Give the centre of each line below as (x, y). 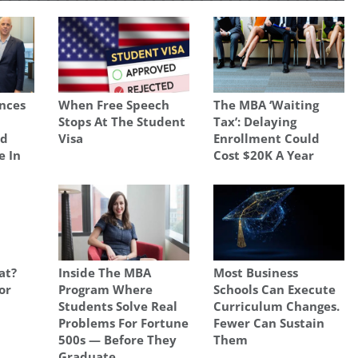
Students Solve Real (117, 306)
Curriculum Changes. (276, 306)
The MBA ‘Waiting (266, 105)
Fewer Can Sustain (268, 323)
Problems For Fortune (123, 323)
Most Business (255, 273)
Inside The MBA (104, 273)
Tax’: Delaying (255, 122)
